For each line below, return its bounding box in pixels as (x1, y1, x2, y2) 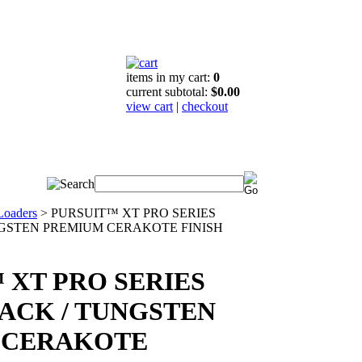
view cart (126, 99, 173, 113)
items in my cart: (126, 70, 213, 84)
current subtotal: (126, 85, 211, 99)
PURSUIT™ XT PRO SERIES (51, 206, 216, 220)
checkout (182, 99, 228, 113)
